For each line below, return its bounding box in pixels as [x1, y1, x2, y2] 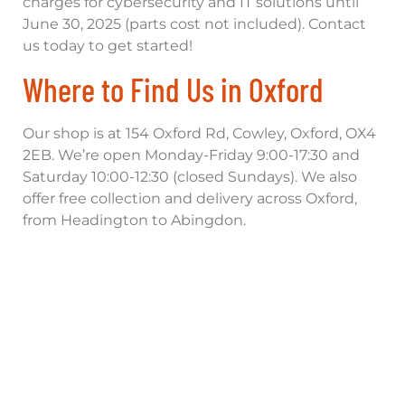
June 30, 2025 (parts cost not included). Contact [23, 14, 366, 33]
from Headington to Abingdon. [23, 211, 246, 229]
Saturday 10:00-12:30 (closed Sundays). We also [23, 167, 357, 185]
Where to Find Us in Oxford [23, 69, 324, 108]
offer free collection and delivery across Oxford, [23, 189, 357, 207]
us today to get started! [23, 36, 193, 54]
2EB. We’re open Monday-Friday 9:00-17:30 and [23, 146, 360, 164]
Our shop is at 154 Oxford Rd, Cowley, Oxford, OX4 [23, 124, 376, 142]
